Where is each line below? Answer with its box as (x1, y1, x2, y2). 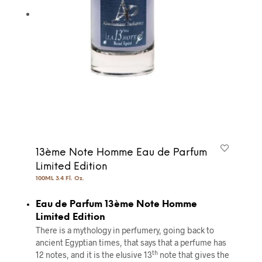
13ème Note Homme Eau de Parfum (35, 147, 207, 158)
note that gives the (157, 250, 229, 260)
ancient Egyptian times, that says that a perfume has (35, 237, 226, 248)
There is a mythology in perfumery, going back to (35, 225, 214, 236)
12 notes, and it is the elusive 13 (35, 250, 152, 260)
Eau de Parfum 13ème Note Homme (35, 199, 197, 210)
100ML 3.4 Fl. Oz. (35, 175, 84, 182)
